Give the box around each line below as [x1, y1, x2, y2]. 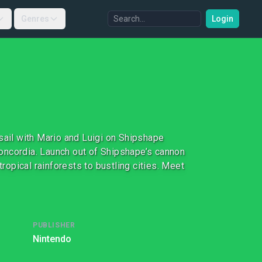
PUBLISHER [33, 221, 75, 229]
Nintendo [33, 233, 71, 244]
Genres [20, 14, 49, 23]
